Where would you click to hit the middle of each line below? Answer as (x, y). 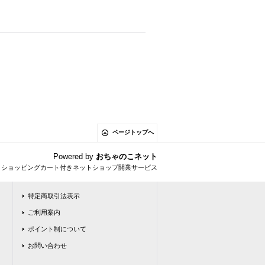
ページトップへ (133, 132)
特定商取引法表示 (54, 196)
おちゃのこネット (127, 156)
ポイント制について (57, 229)
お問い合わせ (47, 245)
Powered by (75, 156)
